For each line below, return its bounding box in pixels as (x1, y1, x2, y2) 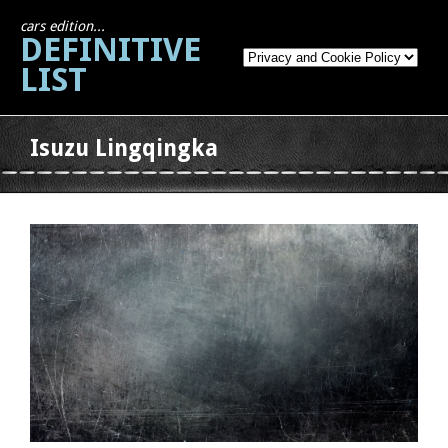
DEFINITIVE (20, 30, 201, 69)
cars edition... (20, 18, 105, 34)
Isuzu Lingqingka (30, 135, 218, 161)
